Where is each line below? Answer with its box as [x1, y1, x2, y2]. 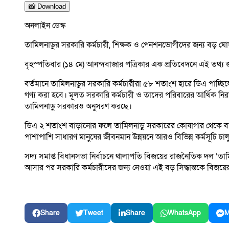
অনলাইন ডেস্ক [25, 20, 65, 32]
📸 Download [29, 3, 66, 11]
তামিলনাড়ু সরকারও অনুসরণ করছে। [25, 101, 132, 112]
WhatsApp [168, 208, 201, 218]
